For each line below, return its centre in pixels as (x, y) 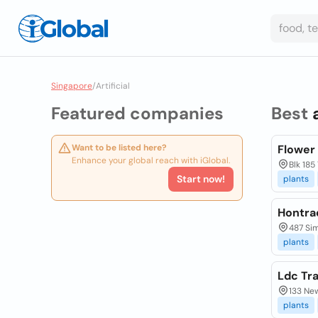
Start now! (201, 179)
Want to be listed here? (119, 148)
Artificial (113, 86)
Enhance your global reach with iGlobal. (151, 160)
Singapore (72, 86)
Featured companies (137, 113)
